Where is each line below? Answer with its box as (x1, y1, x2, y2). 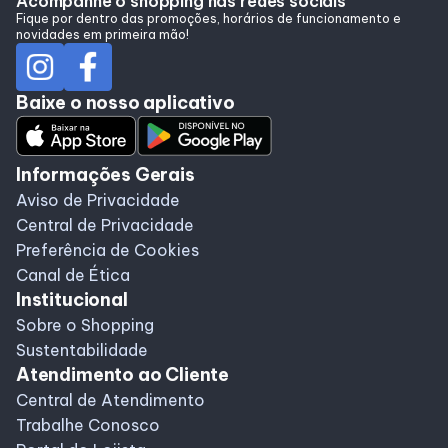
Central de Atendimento (16, 390, 205, 410)
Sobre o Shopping (16, 315, 154, 335)
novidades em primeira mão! (16, 27, 189, 42)
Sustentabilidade (16, 340, 148, 360)
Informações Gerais (16, 163, 195, 186)
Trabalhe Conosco (16, 415, 160, 435)
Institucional (16, 288, 128, 311)
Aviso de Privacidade (16, 190, 180, 210)
